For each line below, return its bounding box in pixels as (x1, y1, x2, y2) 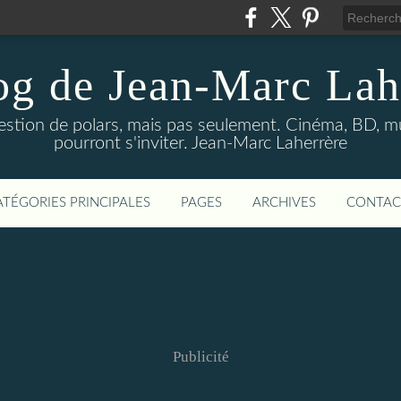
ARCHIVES (252, 196, 316, 209)
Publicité (172, 348, 229, 365)
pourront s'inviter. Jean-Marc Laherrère (54, 134, 347, 152)
